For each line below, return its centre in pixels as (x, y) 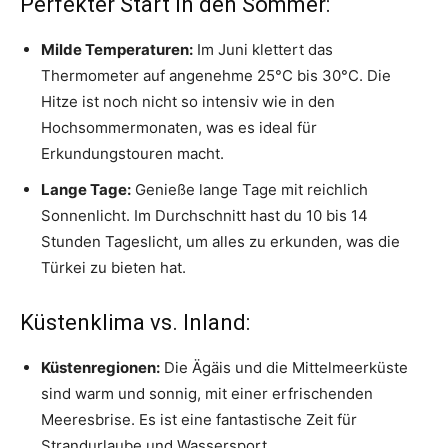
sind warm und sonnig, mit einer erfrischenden (207, 393)
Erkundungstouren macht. (132, 153)
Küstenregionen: (100, 367)
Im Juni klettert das (263, 49)
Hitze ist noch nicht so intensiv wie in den (188, 101)
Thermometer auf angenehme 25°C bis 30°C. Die (216, 75)
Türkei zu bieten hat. (113, 267)
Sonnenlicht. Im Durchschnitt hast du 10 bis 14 (204, 215)
